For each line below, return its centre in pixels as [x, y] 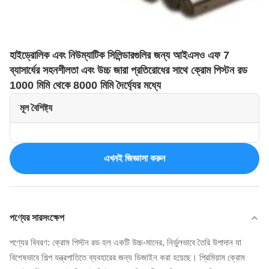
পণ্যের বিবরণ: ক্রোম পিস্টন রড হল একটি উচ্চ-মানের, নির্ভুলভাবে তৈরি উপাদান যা [125, 242]
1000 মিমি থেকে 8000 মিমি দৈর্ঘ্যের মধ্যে [85, 85]
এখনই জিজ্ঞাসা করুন [134, 158]
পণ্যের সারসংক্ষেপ [37, 218]
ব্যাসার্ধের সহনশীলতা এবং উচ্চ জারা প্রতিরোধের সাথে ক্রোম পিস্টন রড [128, 70]
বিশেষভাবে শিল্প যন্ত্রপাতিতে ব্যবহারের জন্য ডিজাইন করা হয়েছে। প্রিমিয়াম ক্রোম [127, 257]
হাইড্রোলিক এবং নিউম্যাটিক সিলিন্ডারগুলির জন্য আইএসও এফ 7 [119, 55]
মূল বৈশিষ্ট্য [36, 108]
